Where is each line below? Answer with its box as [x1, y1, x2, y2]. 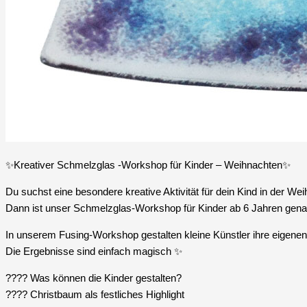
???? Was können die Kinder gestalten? [5, 272, 182, 284]
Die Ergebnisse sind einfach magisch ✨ [5, 245, 182, 258]
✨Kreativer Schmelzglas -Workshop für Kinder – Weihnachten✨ [5, 159, 291, 171]
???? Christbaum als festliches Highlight [5, 288, 184, 301]
